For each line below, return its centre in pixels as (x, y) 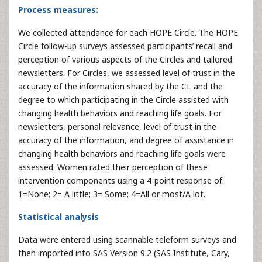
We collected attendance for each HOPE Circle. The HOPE (128, 32)
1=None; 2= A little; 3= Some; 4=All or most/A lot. (112, 194)
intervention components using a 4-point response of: (121, 180)
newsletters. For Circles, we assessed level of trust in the (127, 73)
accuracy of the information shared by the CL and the (120, 86)
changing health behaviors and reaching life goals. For (120, 113)
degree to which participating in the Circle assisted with (123, 99)
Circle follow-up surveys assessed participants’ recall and (125, 46)
